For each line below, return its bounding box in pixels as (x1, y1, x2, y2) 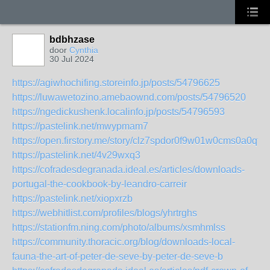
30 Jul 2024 (49, 54, 94, 64)
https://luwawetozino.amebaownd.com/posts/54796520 (12, 92, 246, 102)
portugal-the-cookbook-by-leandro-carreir (12, 179, 187, 189)
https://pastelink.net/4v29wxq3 (12, 150, 140, 160)
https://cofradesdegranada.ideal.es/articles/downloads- (12, 165, 245, 175)
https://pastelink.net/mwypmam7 (12, 121, 148, 131)
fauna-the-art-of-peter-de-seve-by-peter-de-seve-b (12, 251, 223, 262)
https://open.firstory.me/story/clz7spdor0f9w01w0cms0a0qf (12, 136, 260, 146)
